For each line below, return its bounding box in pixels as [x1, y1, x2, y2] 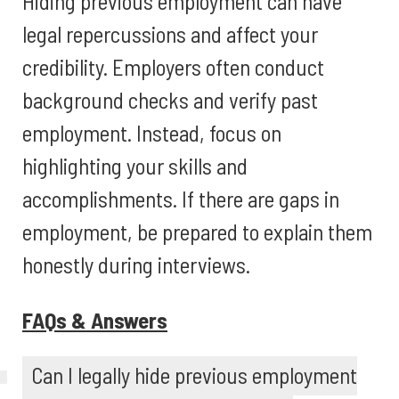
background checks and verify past [22, 86, 318, 113]
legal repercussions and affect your [22, 20, 318, 47]
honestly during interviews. [22, 251, 250, 278]
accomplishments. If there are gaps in [22, 185, 339, 212]
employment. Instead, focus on [22, 119, 281, 146]
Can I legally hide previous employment [31, 362, 357, 388]
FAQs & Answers [22, 306, 167, 333]
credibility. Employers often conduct [22, 53, 324, 80]
